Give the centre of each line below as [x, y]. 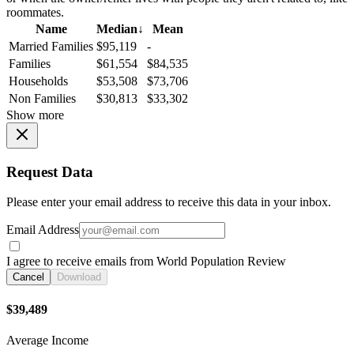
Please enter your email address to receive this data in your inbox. [169, 202]
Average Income [47, 340]
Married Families [51, 47]
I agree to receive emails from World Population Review [146, 262]
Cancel [28, 277]
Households [38, 81]
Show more [35, 115]
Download [79, 277]
